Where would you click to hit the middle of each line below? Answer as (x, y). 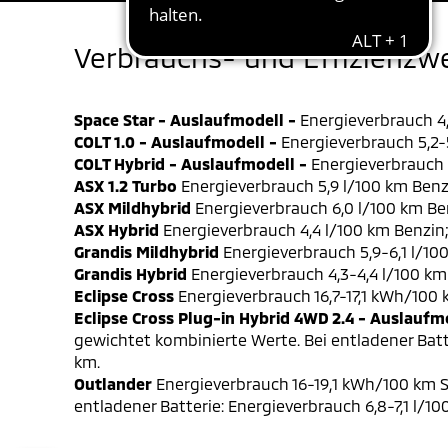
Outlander (113, 383)
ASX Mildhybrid (132, 207)
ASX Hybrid (116, 229)
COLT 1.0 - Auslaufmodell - (175, 141)
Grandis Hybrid (130, 273)
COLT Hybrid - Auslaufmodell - (190, 163)
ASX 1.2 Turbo (125, 185)
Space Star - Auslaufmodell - (185, 119)
